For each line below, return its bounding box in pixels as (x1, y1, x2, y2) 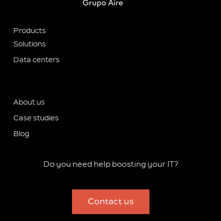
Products (13, 27, 46, 36)
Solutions (13, 40, 46, 49)
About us (13, 98, 45, 107)
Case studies (13, 114, 59, 123)
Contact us (87, 197, 134, 207)
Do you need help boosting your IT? (43, 160, 178, 169)
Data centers (13, 56, 60, 65)
